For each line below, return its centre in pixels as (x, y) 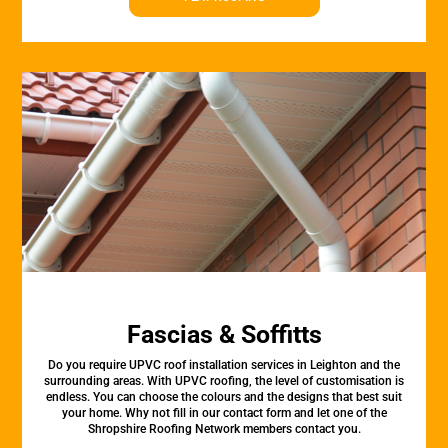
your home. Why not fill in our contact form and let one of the (224, 413)
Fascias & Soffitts (224, 334)
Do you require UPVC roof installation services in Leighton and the (224, 365)
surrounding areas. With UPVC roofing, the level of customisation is (224, 381)
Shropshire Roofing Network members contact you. (224, 429)
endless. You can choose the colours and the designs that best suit (224, 397)
